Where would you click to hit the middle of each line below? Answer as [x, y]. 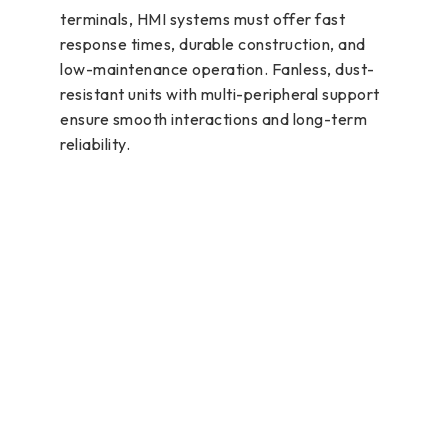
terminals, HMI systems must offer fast [202, 18]
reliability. [95, 143]
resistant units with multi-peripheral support [220, 93]
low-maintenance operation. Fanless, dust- [217, 68]
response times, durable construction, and [213, 43]
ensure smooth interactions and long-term [213, 118]
